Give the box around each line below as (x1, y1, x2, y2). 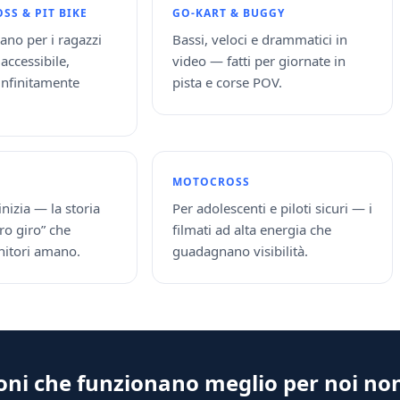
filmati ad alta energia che (172, 221, 331, 238)
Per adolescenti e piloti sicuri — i (172, 199, 372, 217)
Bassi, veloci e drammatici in (172, 30, 347, 48)
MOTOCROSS (172, 174, 250, 189)
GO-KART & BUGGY (172, 5, 285, 21)
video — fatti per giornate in (172, 52, 346, 70)
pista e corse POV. (172, 73, 282, 91)
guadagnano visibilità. (172, 242, 308, 260)
